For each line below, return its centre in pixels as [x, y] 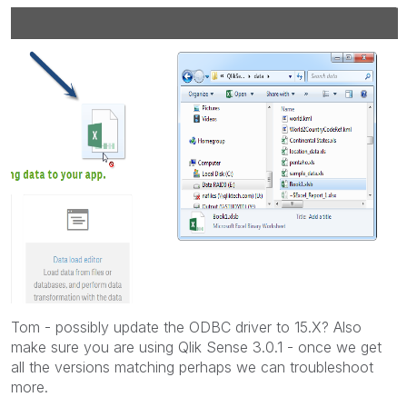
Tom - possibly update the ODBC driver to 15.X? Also [186, 327]
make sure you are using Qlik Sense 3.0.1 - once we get [196, 347]
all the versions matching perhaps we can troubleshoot [192, 367]
